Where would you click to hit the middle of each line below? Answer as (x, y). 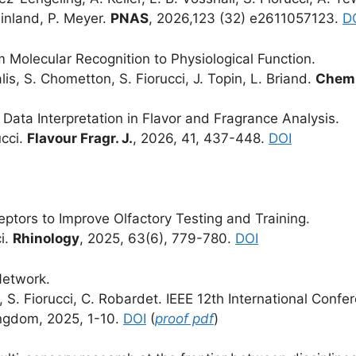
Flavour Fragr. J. (80, 138)
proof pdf (184, 318)
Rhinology (46, 238)
